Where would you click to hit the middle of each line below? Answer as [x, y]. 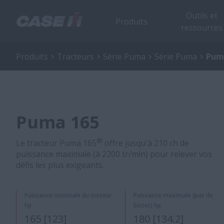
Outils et [201, 15]
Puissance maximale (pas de [173, 195]
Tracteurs [75, 56]
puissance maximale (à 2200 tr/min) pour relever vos [114, 154]
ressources [201, 27]
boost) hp [147, 205]
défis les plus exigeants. [60, 165]
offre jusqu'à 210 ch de [146, 143]
